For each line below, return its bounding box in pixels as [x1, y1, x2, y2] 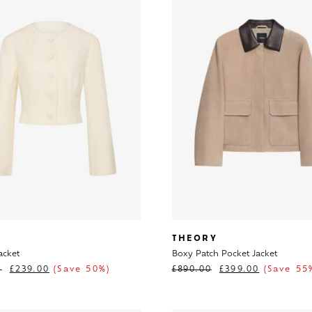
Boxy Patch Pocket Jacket [171, 250, 277, 258]
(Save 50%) [49, 265, 111, 274]
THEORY [171, 235, 217, 243]
